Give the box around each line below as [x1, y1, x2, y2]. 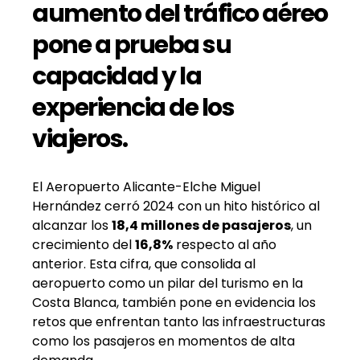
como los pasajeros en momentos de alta [32, 331, 295, 350]
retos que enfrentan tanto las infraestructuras [32, 312, 325, 331]
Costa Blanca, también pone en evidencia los [32, 292, 316, 312]
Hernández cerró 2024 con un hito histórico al [32, 196, 320, 215]
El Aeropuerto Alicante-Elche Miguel [32, 177, 260, 196]
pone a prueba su [32, 27, 231, 62]
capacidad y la [32, 59, 201, 93]
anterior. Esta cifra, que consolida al [32, 254, 256, 273]
